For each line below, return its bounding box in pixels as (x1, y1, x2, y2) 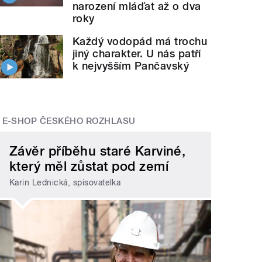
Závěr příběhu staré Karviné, (9, 143, 186, 158)
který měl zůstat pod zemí (9, 158, 169, 174)
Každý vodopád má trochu (73, 35, 208, 47)
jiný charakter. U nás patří (73, 47, 201, 60)
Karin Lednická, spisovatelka (9, 178, 121, 188)
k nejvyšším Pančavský (73, 59, 189, 72)
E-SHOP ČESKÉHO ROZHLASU (2, 116, 136, 127)
